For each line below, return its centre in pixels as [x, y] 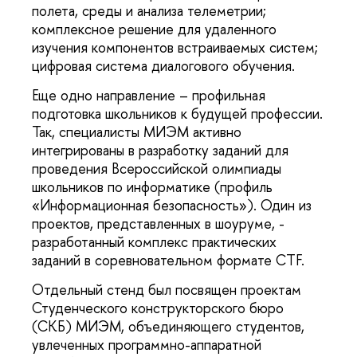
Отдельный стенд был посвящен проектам [167, 290]
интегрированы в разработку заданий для [160, 151]
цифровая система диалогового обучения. [163, 65]
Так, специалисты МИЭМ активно [137, 132]
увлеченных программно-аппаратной [147, 345]
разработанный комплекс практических [154, 242]
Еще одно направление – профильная [149, 96]
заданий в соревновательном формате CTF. [168, 261]
